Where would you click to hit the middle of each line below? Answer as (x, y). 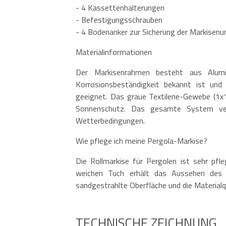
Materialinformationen (114, 52)
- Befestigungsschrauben (119, 19)
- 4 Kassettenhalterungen (120, 7)
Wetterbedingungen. (110, 120)
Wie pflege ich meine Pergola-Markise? (142, 140)
